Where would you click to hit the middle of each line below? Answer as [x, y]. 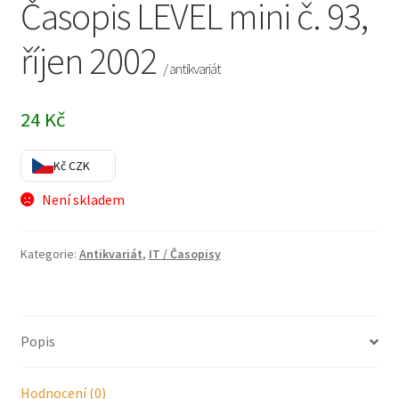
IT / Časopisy [184, 254]
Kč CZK [71, 165]
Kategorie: [49, 254]
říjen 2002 [91, 61]
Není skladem [84, 199]
